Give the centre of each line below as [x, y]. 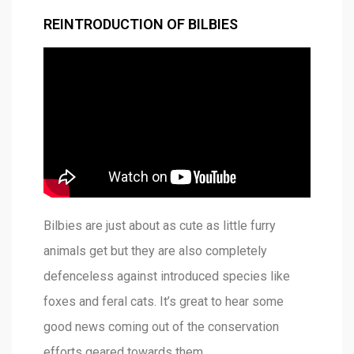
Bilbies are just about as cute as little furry [160, 226]
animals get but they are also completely [155, 251]
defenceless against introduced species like [167, 277]
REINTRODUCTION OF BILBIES [141, 24]
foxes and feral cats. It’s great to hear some [164, 302]
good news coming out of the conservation [161, 327]
